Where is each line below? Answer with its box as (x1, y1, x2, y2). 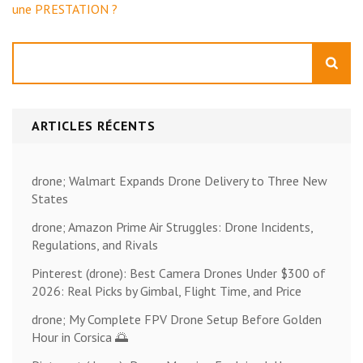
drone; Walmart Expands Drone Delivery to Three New (32, 172, 327, 189)
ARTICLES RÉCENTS (32, 117, 156, 134)
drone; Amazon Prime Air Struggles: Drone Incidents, (32, 218, 313, 235)
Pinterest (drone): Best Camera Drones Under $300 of (32, 264, 326, 281)
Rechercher (11, 41, 70, 58)
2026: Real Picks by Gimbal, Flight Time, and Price (32, 282, 301, 299)
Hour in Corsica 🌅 (32, 328, 128, 345)
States (32, 190, 68, 207)
